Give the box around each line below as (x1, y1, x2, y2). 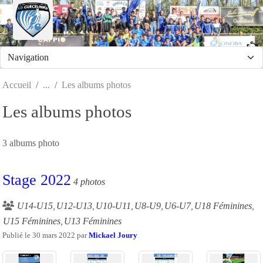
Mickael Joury (89, 231, 137, 240)
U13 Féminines (64, 215, 122, 226)
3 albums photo (2, 137, 59, 148)
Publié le (2, 231, 32, 240)
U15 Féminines (3, 215, 60, 226)
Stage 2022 (2, 171, 71, 188)
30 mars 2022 (32, 231, 75, 240)
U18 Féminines (194, 200, 252, 211)
